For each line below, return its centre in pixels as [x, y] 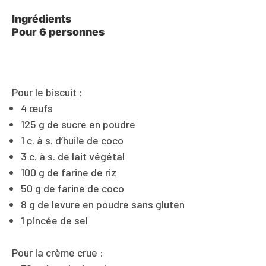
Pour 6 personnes [58, 32]
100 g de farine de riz [69, 172]
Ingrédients [42, 19]
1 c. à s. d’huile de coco [72, 140]
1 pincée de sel [54, 221]
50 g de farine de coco [72, 189]
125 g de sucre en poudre [78, 124]
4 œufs [37, 108]
